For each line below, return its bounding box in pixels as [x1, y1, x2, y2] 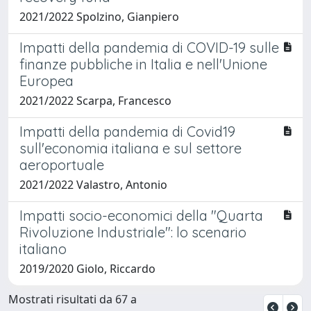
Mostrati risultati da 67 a [8, 291, 137, 307]
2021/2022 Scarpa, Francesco [19, 92, 171, 108]
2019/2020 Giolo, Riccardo [19, 260, 155, 276]
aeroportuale [19, 155, 104, 174]
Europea [19, 72, 74, 90]
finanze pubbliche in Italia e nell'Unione [19, 55, 267, 73]
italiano [19, 239, 67, 258]
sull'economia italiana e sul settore [19, 139, 242, 157]
